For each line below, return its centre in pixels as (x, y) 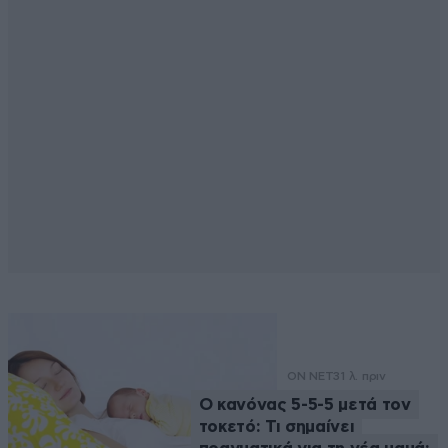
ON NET (310, 375)
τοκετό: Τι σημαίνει (276, 426)
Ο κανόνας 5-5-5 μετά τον (304, 404)
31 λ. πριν (359, 375)
